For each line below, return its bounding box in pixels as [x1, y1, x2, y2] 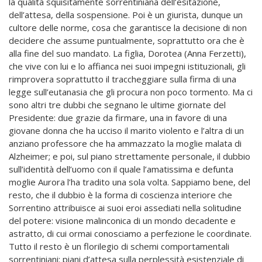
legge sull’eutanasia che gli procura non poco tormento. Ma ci [9, 86, 253, 98]
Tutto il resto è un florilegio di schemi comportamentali [9, 240, 229, 253]
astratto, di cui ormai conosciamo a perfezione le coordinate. [9, 227, 251, 240]
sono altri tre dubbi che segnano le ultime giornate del [9, 99, 226, 111]
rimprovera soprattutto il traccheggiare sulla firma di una [9, 73, 236, 85]
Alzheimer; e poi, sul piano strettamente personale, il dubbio [9, 150, 250, 163]
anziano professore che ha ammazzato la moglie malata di [9, 137, 242, 150]
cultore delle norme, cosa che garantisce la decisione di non [9, 22, 247, 34]
